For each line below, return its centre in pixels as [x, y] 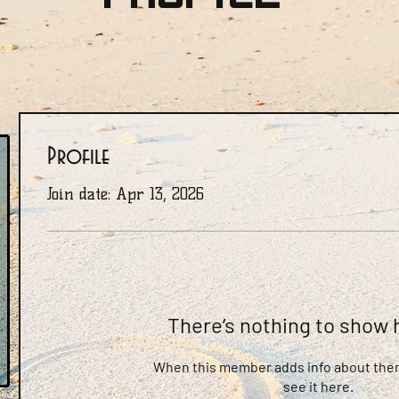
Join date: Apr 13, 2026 [126, 194]
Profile [78, 156]
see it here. [318, 386]
